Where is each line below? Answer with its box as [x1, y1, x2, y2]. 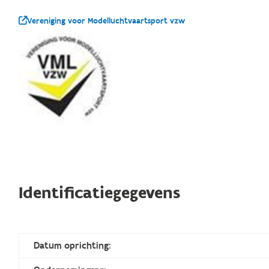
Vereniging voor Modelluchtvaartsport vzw [27, 15, 186, 26]
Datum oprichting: [34, 239, 111, 252]
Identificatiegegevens [19, 181, 181, 204]
